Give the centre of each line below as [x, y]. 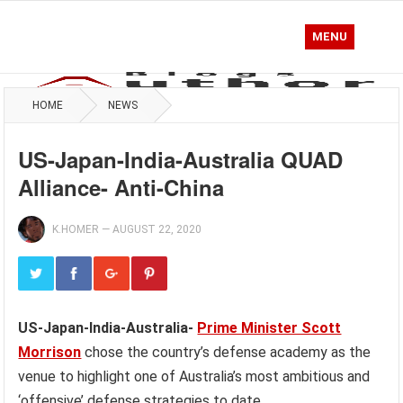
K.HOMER [76, 229]
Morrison [50, 352]
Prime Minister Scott [269, 328]
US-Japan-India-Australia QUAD [181, 159]
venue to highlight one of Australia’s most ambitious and [194, 376]
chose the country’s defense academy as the [226, 352]
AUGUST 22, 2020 [157, 229]
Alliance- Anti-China [121, 187]
